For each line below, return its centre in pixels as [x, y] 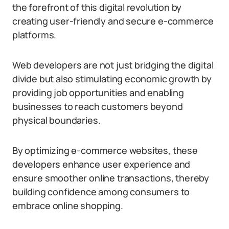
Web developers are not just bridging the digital [113, 65]
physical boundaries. [56, 120]
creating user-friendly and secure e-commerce [113, 21]
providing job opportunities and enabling [98, 93]
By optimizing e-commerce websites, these [105, 150]
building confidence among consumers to [101, 192]
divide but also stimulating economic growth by [112, 79]
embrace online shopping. [68, 205]
